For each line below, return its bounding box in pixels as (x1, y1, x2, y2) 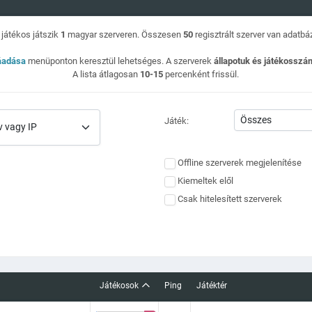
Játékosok (99, 280, 139, 290)
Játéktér (196, 280, 227, 290)
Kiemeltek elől (178, 175, 234, 186)
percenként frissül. (163, 68, 240, 79)
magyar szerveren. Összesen (65, 29, 184, 40)
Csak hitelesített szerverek (178, 193, 283, 204)
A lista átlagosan (72, 68, 141, 79)
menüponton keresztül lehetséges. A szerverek (25, 55, 214, 66)
